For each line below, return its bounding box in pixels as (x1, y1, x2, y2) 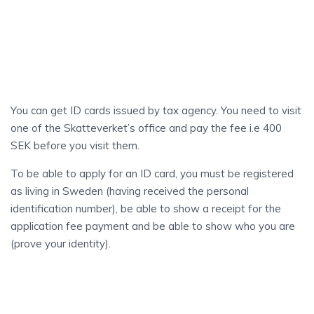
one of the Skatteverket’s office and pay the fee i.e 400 (11, 121, 282, 135)
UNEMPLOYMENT (27, 281, 109, 292)
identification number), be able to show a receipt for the (11, 202, 281, 215)
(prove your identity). (11, 237, 111, 250)
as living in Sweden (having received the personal (11, 184, 249, 198)
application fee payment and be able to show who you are (11, 219, 295, 233)
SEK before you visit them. (11, 139, 139, 152)
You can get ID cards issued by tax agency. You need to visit (11, 104, 301, 117)
